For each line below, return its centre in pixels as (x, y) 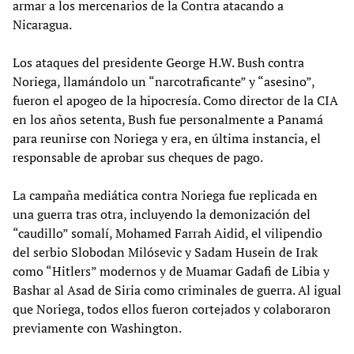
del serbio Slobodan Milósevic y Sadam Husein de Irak (165, 252)
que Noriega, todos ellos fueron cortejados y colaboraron (172, 309)
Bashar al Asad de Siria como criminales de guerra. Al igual (177, 290)
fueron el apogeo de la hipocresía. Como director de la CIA (175, 100)
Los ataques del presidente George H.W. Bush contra (158, 62)
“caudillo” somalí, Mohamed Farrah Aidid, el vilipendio (168, 233)
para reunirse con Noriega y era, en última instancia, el (167, 138)
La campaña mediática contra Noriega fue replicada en (165, 195)
